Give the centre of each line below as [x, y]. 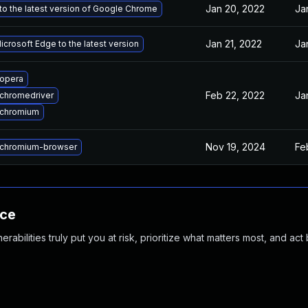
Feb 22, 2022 [235, 95]
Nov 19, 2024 [235, 147]
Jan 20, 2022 [235, 9]
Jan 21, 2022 [234, 44]
